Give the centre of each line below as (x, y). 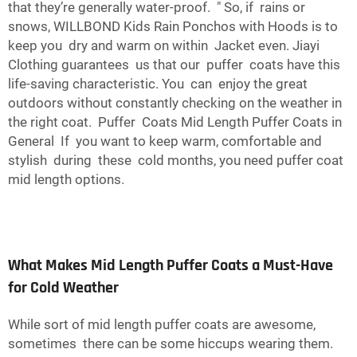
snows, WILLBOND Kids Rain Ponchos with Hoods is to (173, 27)
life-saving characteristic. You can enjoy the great (158, 84)
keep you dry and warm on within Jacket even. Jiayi (164, 46)
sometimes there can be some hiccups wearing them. (172, 344)
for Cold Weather (63, 288)
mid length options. (66, 180)
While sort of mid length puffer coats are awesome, (163, 325)
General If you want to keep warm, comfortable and (167, 141)
